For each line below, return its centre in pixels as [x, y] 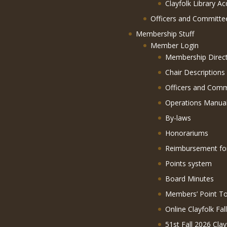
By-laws [178, 118]
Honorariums [186, 133]
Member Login [174, 46]
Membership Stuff [165, 34]
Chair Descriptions [195, 72]
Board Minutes [189, 179]
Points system [188, 164]
